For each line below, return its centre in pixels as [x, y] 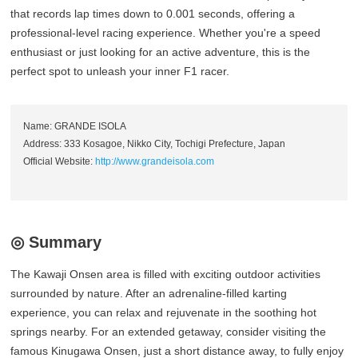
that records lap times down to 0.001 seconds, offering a [153, 14]
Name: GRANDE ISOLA [75, 127]
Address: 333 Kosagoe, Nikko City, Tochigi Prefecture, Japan [155, 144]
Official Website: [60, 162]
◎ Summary [56, 243]
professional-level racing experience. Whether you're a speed [166, 33]
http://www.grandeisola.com [155, 162]
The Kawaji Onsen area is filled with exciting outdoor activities [166, 274]
